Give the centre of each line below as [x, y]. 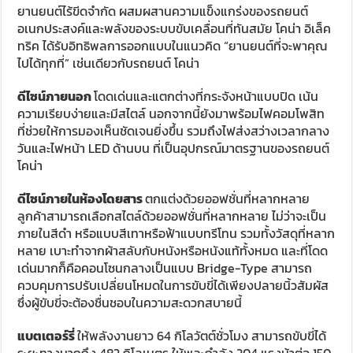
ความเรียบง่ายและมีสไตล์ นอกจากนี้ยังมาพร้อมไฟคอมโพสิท [171, 114]
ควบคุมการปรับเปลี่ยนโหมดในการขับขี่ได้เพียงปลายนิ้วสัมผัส [173, 286]
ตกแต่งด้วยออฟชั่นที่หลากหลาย [228, 199]
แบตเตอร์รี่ [48, 336]
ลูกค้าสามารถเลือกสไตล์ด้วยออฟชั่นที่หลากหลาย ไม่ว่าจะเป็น [172, 216]
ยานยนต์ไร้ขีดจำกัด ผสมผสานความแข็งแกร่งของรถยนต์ [163, 11]
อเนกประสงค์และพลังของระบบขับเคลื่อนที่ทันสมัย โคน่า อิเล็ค [175, 29]
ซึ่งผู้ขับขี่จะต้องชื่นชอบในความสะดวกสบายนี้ [130, 303]
